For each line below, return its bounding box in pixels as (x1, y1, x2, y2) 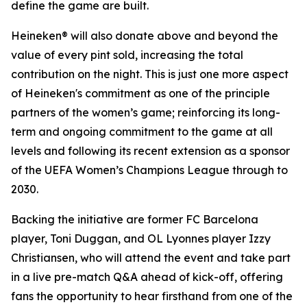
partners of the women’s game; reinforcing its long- (11, 106, 280, 120)
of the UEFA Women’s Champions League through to (11, 163, 288, 177)
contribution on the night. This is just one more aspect (11, 67, 288, 82)
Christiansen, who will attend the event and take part (11, 251, 291, 265)
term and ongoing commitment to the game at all (11, 125, 273, 139)
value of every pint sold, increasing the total (11, 48, 243, 62)
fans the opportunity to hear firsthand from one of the (11, 289, 293, 304)
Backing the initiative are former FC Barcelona (11, 212, 258, 227)
